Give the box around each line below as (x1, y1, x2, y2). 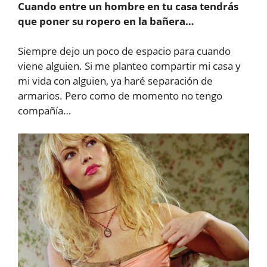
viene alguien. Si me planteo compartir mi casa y (18, 59, 241, 73)
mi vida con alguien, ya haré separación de (18, 74, 213, 88)
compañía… (18, 104, 71, 118)
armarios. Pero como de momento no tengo (18, 89, 222, 103)
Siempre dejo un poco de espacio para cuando (18, 44, 231, 58)
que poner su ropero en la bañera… (18, 14, 194, 28)
